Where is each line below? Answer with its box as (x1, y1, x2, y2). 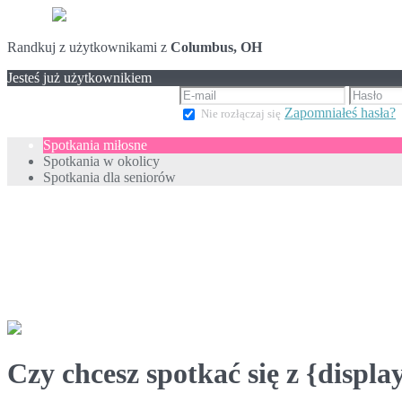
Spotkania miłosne (43, 136, 147, 153)
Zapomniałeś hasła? (284, 105, 396, 120)
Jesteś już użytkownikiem (7, 70, 152, 85)
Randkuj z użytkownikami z (7, 39, 170, 55)
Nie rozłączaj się (201, 107, 281, 120)
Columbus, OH (170, 39, 262, 55)
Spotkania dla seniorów (43, 169, 176, 185)
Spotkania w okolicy (43, 153, 160, 169)
